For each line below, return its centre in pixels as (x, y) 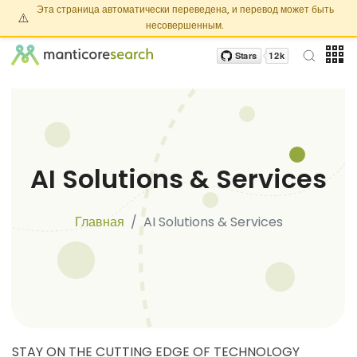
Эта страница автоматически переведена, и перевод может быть (185, 10)
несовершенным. (185, 25)
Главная (99, 222)
